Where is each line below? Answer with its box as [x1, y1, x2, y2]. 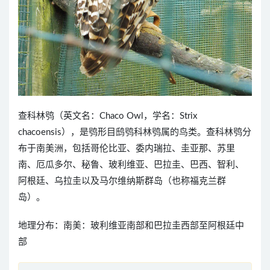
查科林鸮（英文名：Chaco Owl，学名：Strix [18, 111, 197, 121]
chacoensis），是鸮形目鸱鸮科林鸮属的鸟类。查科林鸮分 [18, 128, 251, 137]
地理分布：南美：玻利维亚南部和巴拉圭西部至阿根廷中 [18, 221, 244, 231]
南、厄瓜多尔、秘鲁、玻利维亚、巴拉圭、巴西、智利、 [18, 160, 244, 170]
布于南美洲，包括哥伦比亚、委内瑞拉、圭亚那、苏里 [18, 144, 235, 154]
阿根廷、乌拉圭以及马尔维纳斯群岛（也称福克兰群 [18, 177, 226, 186]
